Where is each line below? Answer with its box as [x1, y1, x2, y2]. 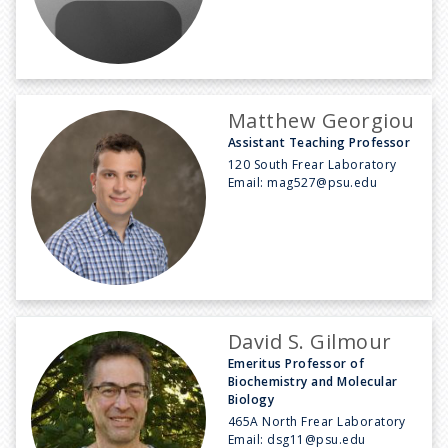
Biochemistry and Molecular [228, 372, 398, 390]
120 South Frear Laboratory [228, 155, 397, 173]
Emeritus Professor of [228, 354, 365, 372]
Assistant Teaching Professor [228, 133, 411, 151]
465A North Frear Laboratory [228, 412, 406, 430]
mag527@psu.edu [267, 173, 378, 191]
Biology [228, 390, 275, 408]
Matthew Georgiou [228, 106, 415, 134]
